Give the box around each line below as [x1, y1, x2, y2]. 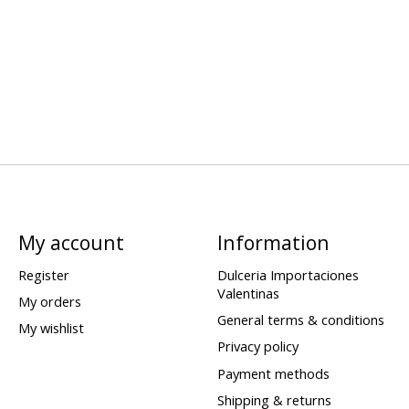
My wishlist [17, 319, 84, 338]
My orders [17, 292, 81, 311]
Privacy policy [216, 337, 299, 356]
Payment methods [216, 363, 330, 383]
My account [17, 228, 124, 256]
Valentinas [216, 284, 279, 303]
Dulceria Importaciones [216, 266, 359, 285]
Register [17, 266, 69, 285]
